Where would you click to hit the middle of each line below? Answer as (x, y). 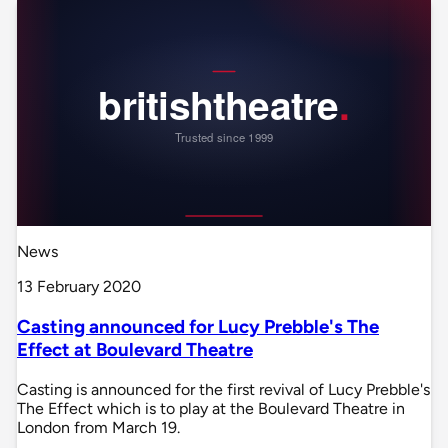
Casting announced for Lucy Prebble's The (198, 327)
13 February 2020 (79, 287)
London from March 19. (98, 427)
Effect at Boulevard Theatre (135, 350)
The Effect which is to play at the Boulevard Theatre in (211, 408)
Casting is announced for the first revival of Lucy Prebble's (223, 389)
